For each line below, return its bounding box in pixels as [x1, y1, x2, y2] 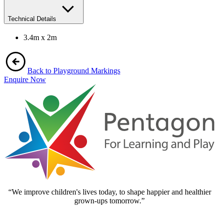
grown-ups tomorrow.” [74, 196, 145, 205]
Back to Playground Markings [27, 66, 120, 75]
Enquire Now [4, 75, 46, 84]
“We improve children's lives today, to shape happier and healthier [8, 187, 211, 196]
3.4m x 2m [23, 33, 57, 42]
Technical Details [8, 15, 56, 23]
